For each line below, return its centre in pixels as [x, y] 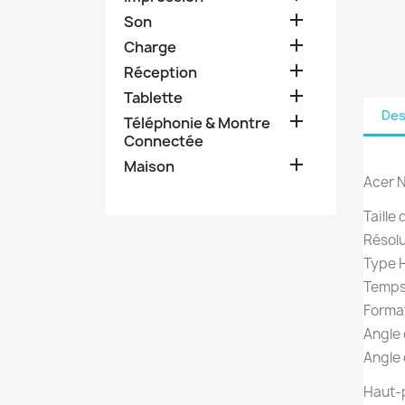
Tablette [153, 97]
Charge [150, 47]
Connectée [164, 141]
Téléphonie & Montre [197, 122]
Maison [149, 166]
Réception [160, 72]
